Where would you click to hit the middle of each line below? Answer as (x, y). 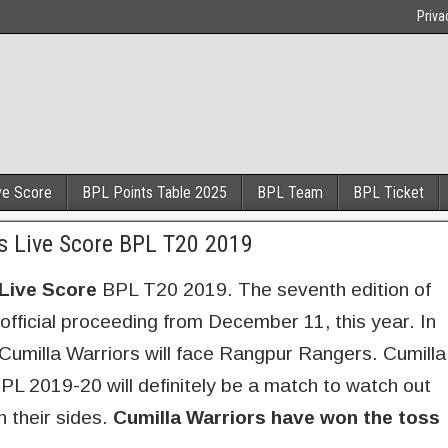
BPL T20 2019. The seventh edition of (264, 289)
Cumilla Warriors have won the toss (276, 417)
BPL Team (290, 192)
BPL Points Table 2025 (154, 192)
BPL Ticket (388, 192)
